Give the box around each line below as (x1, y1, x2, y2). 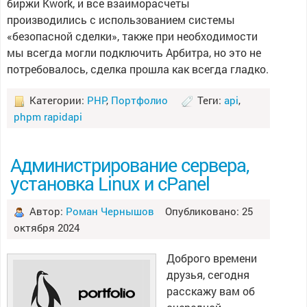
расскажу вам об (166, 284, 255, 298)
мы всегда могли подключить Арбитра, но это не (6, 45, 261, 60)
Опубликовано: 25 (153, 204, 253, 218)
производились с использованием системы (6, 12, 235, 27)
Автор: (26, 204, 66, 218)
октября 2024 (13, 221, 79, 234)
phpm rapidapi (13, 110, 82, 123)
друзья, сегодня (166, 267, 249, 282)
